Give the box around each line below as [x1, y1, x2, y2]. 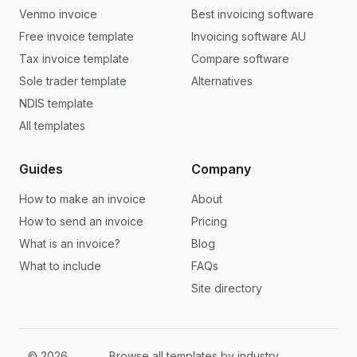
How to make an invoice [19, 191, 146, 206]
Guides [19, 160, 63, 177]
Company [191, 160, 251, 177]
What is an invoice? [19, 236, 120, 250]
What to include [19, 258, 101, 273]
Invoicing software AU [191, 29, 306, 43]
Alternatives [191, 73, 253, 88]
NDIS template [19, 96, 93, 110]
